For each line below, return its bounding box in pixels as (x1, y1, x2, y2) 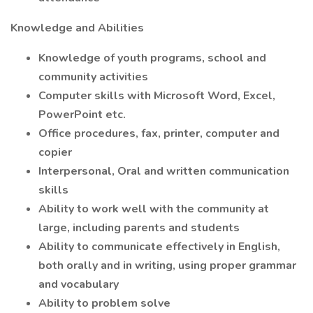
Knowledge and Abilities (10, 20, 144, 36)
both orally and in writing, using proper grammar (38, 258, 296, 273)
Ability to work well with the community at (38, 201, 269, 217)
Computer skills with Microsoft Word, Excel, (38, 88, 275, 103)
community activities (38, 69, 148, 85)
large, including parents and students (38, 220, 240, 235)
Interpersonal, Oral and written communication (38, 163, 289, 179)
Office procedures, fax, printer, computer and (38, 126, 279, 141)
